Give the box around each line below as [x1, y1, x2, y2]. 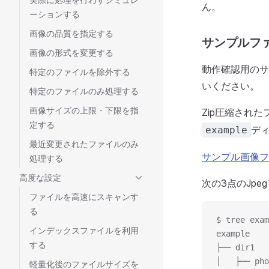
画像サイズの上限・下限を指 [29, 105, 139, 115]
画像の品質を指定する [29, 28, 113, 38]
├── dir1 [216, 243, 255, 252]
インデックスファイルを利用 [29, 225, 139, 235]
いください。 [202, 80, 259, 92]
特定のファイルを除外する [29, 67, 130, 77]
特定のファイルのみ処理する [29, 86, 139, 96]
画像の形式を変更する [29, 47, 113, 58]
